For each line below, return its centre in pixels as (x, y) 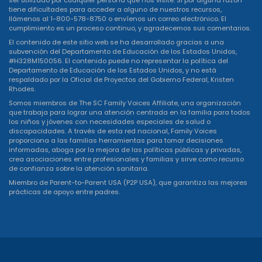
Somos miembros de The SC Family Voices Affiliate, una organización (125, 103)
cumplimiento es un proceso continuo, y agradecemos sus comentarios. (130, 28)
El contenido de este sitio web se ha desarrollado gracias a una (116, 42)
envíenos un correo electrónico (166, 19)
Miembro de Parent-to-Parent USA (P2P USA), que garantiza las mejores (128, 182)
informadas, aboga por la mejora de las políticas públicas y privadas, (125, 150)
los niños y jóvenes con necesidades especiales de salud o (110, 122)
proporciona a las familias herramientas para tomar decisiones (116, 140)
